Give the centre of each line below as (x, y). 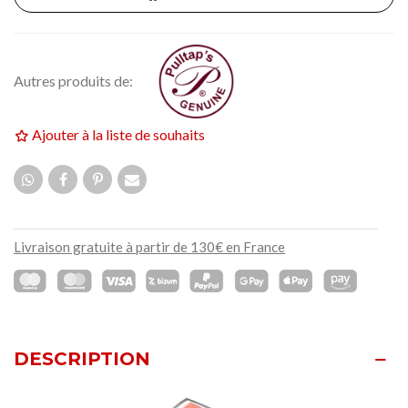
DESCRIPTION (82, 358)
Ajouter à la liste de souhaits (118, 134)
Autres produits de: (73, 81)
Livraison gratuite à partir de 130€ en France (149, 247)
